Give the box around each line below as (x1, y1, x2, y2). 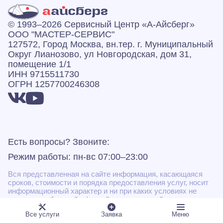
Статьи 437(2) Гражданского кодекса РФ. (8, 204, 148, 213)
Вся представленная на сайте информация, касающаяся (8, 170, 203, 179)
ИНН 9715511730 (8, 69, 79, 80)
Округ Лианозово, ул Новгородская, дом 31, (8, 49, 192, 60)
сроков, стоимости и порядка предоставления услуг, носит (8, 178, 209, 187)
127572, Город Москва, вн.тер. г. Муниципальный (8, 39, 213, 50)
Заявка (101, 211, 122, 218)
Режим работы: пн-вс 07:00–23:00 (8, 152, 148, 162)
